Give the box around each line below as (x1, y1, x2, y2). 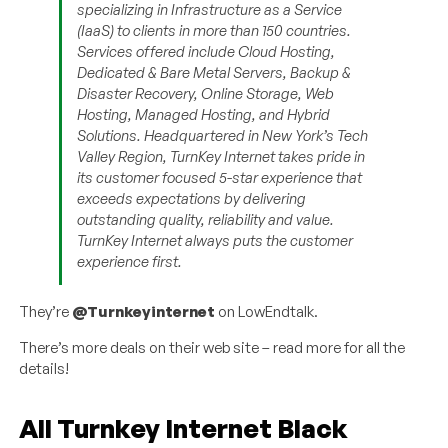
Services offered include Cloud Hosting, (77, 42, 336, 62)
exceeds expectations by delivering (77, 189, 307, 209)
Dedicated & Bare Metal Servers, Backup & (77, 63, 352, 83)
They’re (19, 302, 73, 322)
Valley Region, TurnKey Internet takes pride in (77, 147, 366, 167)
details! (19, 359, 70, 379)
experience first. (77, 252, 183, 272)
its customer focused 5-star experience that (77, 168, 363, 188)
